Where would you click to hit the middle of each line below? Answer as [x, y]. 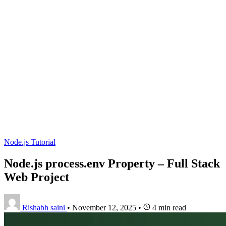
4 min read [168, 207]
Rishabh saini [44, 207]
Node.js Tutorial [30, 142]
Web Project [37, 177]
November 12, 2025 [104, 207]
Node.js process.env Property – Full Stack [112, 163]
